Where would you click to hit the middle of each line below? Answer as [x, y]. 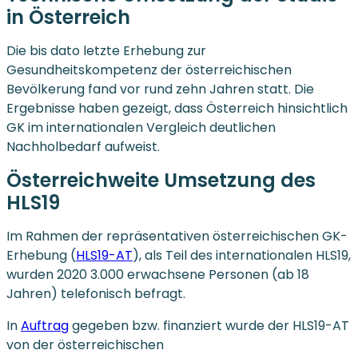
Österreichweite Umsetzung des [161, 180]
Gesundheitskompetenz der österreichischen [149, 70]
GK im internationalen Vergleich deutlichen [141, 127]
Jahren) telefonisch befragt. [96, 293]
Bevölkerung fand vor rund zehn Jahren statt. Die [160, 89]
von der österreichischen [85, 344]
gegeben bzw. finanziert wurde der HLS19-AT [209, 325]
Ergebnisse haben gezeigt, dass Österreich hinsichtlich [177, 108]
